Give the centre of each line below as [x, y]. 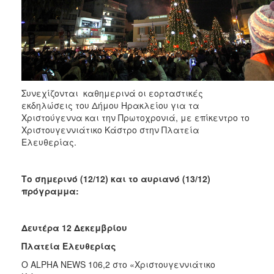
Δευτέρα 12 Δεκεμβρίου [74, 227]
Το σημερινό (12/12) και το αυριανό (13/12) [116, 178]
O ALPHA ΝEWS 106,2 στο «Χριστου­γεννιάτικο [118, 264]
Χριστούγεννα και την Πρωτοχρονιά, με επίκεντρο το [135, 117]
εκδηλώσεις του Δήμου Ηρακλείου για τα [110, 105]
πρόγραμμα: [50, 191]
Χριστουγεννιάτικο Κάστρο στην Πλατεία [110, 129]
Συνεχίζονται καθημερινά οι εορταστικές [112, 93]
